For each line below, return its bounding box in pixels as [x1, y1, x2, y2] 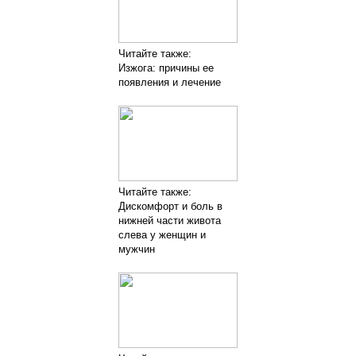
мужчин [118, 243, 155, 255]
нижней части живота [118, 215, 221, 226]
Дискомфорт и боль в [118, 200, 222, 212]
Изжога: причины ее [118, 62, 214, 74]
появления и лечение [118, 76, 221, 88]
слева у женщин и [118, 229, 206, 241]
